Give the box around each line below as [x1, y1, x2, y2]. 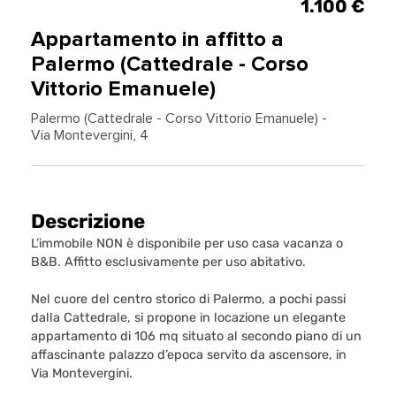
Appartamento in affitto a [31, 27, 284, 52]
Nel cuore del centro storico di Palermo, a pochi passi [31, 291, 346, 307]
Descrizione [31, 209, 145, 234]
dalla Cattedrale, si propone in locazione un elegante [31, 309, 346, 325]
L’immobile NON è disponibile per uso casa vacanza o [31, 235, 343, 251]
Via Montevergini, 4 [31, 127, 148, 142]
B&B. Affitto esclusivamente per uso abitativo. [31, 254, 306, 270]
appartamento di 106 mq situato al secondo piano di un [31, 328, 362, 344]
